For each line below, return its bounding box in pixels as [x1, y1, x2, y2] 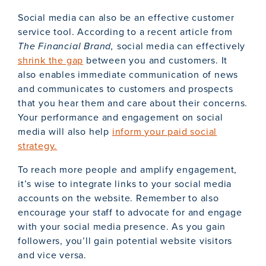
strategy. [18, 139, 58, 153]
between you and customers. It [83, 53, 228, 68]
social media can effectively [116, 39, 246, 53]
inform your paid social [112, 125, 217, 139]
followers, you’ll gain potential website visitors [18, 234, 233, 248]
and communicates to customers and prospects [18, 82, 233, 96]
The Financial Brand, [18, 39, 117, 53]
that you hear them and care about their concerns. [18, 96, 248, 110]
